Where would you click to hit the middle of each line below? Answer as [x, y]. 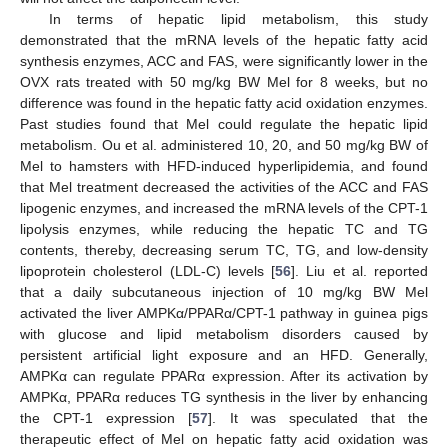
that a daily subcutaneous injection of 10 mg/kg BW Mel [224, 292]
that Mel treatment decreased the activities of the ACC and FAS [224, 187]
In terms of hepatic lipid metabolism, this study [238, 19]
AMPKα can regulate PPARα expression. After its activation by [224, 376]
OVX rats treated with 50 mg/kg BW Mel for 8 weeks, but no [224, 82]
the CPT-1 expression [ [106, 418]
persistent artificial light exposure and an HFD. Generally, [224, 355]
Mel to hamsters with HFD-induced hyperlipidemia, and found [224, 166]
